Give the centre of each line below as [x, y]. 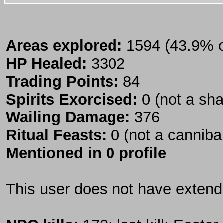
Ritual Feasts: [56, 135]
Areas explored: [64, 46]
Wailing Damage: [68, 117]
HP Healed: [46, 64]
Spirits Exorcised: [72, 100]
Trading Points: [62, 82]
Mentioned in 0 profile [86, 153]
